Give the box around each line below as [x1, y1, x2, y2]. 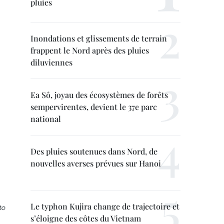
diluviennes [30, 57, 72, 67]
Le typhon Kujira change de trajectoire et [30, 201, 179, 211]
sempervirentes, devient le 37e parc [30, 101, 157, 112]
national [30, 113, 61, 124]
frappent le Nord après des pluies [30, 45, 149, 55]
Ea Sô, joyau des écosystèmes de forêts [30, 89, 168, 100]
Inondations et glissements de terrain [30, 33, 167, 43]
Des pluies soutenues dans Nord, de [30, 146, 157, 156]
